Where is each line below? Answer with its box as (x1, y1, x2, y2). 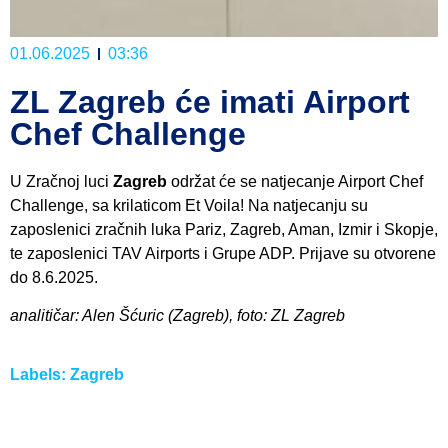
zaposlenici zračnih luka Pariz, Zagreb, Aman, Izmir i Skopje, (10, 220, 438, 238)
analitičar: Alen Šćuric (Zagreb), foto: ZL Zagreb (10, 307, 345, 325)
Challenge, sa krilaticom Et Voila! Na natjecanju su (10, 196, 368, 214)
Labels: (10, 365, 70, 383)
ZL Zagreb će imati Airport (10, 83, 410, 120)
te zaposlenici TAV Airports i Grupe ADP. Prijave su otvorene (10, 244, 436, 262)
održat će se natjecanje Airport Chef (167, 172, 423, 190)
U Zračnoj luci (10, 172, 113, 190)
